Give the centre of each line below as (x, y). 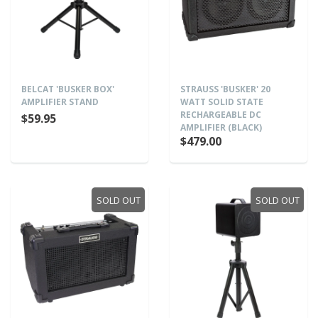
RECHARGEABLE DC (221, 115)
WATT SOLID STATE (222, 102)
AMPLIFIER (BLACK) (221, 127)
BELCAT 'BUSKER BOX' (68, 89)
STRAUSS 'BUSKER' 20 (225, 89)
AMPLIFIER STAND (60, 102)
